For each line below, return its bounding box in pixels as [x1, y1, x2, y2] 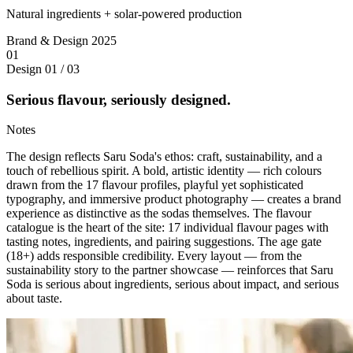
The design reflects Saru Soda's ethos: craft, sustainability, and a [6, 150, 322, 164]
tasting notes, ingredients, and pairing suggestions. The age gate [6, 235, 321, 249]
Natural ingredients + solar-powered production [6, 6, 242, 20]
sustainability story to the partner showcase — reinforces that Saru [6, 263, 333, 277]
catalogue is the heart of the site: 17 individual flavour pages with [6, 221, 329, 235]
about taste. [6, 292, 62, 306]
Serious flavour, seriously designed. [6, 91, 231, 108]
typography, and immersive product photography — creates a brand [6, 192, 341, 206]
